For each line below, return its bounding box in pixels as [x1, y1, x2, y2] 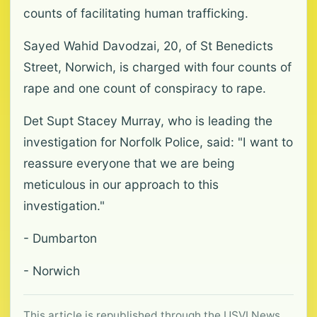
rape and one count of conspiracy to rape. [23, 81, 266, 96]
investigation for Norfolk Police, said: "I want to [23, 134, 293, 149]
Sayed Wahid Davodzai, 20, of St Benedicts [23, 38, 273, 53]
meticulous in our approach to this [23, 177, 219, 192]
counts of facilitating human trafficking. [23, 6, 248, 21]
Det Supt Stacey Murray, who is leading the [23, 113, 272, 128]
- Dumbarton [23, 231, 97, 246]
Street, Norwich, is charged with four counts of [23, 59, 292, 74]
